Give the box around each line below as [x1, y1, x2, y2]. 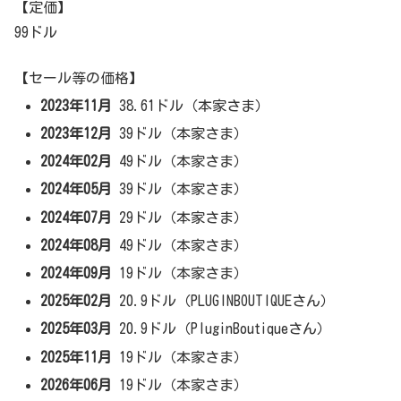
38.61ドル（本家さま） [112, 98, 270, 113]
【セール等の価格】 [14, 70, 143, 85]
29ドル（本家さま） [112, 209, 249, 225]
